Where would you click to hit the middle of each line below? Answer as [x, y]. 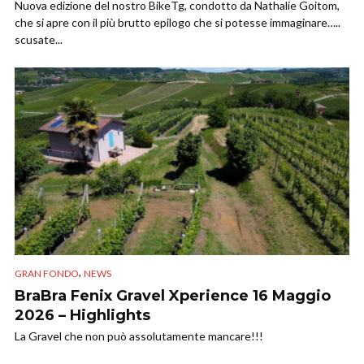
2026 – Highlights [82, 315]
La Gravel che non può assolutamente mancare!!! [139, 336]
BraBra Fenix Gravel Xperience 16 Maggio [173, 295]
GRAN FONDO [47, 273]
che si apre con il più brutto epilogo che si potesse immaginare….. [178, 22]
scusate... [39, 39]
